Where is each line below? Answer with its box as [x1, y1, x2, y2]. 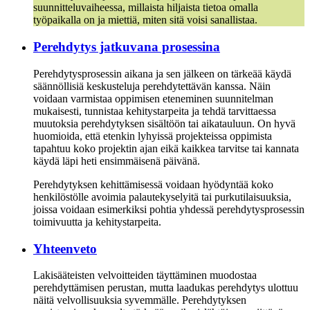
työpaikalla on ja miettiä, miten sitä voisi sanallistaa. [33, 14, 257, 26]
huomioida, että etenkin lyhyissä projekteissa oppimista [33, 129, 272, 142]
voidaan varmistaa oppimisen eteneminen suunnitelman [33, 92, 273, 104]
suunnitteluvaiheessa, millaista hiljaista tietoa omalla [33, 1, 258, 14]
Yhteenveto [33, 241, 97, 256]
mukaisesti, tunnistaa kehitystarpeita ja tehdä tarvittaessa [33, 104, 276, 117]
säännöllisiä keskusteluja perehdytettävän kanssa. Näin [33, 80, 271, 92]
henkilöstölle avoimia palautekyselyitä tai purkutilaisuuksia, [33, 190, 291, 203]
